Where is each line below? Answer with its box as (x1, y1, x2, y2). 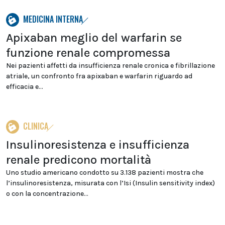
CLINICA (23, 120, 48, 132)
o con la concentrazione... (6, 189, 88, 198)
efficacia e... (6, 82, 43, 91)
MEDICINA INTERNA (23, 13, 83, 25)
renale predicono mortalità (6, 153, 151, 167)
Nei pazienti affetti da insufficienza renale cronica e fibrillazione (6, 61, 215, 70)
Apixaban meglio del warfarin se (6, 31, 182, 45)
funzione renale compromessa (6, 46, 170, 60)
